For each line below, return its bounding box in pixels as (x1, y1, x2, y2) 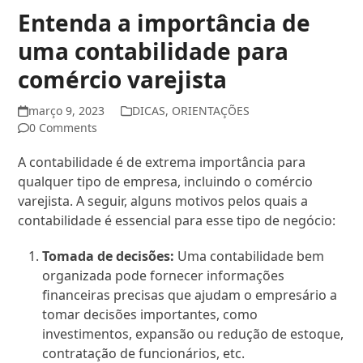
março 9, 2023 (28, 103, 105, 119)
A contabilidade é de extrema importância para (18, 153, 306, 172)
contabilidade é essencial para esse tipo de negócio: (18, 211, 336, 230)
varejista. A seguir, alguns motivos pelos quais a (18, 192, 309, 211)
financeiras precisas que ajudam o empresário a (42, 286, 338, 305)
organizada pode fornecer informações (42, 267, 285, 285)
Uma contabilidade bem (174, 247, 325, 266)
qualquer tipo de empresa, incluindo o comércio (18, 173, 314, 191)
